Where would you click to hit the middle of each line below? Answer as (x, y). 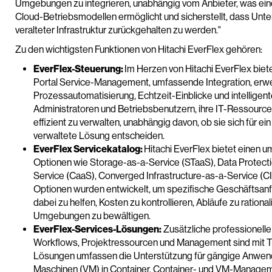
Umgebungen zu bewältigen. (92, 216)
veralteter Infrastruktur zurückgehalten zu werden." (118, 30)
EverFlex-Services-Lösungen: (97, 229)
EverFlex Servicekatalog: (89, 149)
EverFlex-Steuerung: (79, 69)
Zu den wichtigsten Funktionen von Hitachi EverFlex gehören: (139, 49)
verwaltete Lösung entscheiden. (99, 136)
